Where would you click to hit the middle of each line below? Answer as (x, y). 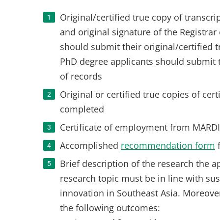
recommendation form (168, 145)
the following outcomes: (110, 208)
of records (81, 76)
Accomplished (90, 145)
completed (82, 109)
